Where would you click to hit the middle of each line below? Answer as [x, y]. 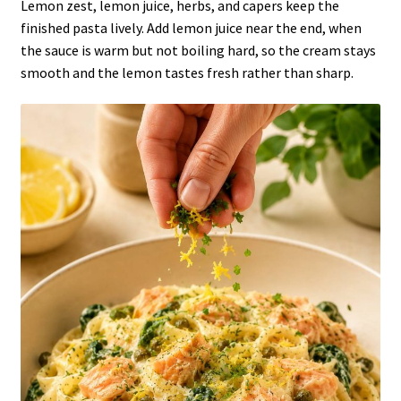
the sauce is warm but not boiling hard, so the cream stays [198, 50]
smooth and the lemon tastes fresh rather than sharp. [187, 72]
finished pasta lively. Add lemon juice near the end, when [191, 27]
